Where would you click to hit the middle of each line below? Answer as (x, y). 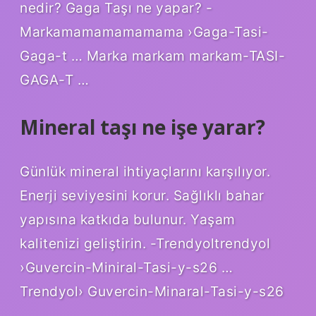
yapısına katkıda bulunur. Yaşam (128, 220)
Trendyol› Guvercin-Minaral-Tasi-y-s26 (152, 292)
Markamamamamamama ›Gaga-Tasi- (144, 31)
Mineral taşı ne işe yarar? (142, 127)
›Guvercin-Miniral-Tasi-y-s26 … (126, 268)
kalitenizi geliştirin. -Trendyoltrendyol (145, 244)
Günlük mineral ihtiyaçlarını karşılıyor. (145, 172)
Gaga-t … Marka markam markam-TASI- (152, 55)
